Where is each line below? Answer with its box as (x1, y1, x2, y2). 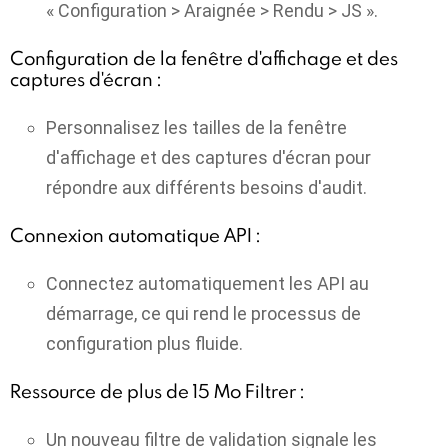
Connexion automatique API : (10, 223, 260, 248)
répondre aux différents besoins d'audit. (46, 176, 367, 198)
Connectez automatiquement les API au (46, 272, 369, 294)
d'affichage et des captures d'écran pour (46, 146, 371, 168)
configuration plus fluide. (46, 332, 243, 354)
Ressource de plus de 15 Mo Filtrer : (10, 379, 304, 404)
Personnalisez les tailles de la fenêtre (46, 116, 347, 138)
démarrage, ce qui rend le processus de (46, 302, 361, 324)
